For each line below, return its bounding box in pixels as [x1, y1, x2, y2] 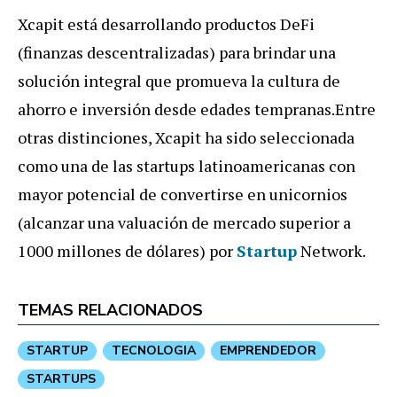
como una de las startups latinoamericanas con [18, 155, 355, 177]
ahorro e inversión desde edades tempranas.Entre [18, 98, 376, 121]
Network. [297, 240, 366, 262]
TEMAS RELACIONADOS [18, 300, 203, 322]
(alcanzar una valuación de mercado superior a [18, 212, 351, 234]
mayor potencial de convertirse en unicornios [18, 183, 347, 206]
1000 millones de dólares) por [18, 240, 237, 262]
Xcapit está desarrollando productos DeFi [18, 13, 315, 35]
